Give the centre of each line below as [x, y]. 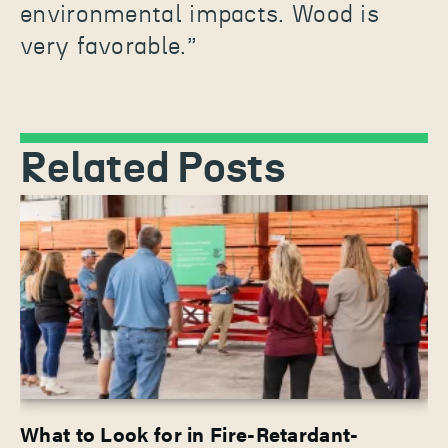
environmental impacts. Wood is [199, 15]
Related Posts [152, 169]
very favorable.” [108, 47]
